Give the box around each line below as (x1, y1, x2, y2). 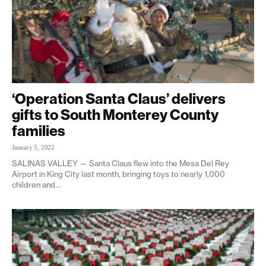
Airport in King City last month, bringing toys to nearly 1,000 (12, 169, 225, 179)
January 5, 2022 (12, 143, 55, 151)
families (12, 121, 65, 140)
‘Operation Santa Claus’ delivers (12, 88, 226, 108)
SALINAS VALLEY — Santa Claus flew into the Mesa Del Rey (12, 158, 229, 168)
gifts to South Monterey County (12, 104, 218, 124)
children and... (12, 179, 61, 189)
